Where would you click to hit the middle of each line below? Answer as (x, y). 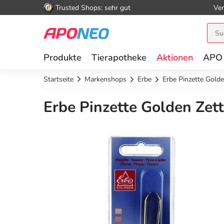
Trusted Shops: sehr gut (93, 7)
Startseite (58, 79)
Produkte (62, 57)
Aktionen (175, 57)
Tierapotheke (119, 57)
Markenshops (105, 79)
